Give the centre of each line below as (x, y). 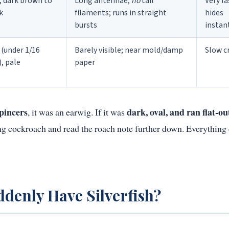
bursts (86, 25)
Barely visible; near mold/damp (129, 50)
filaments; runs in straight (121, 13)
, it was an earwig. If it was (77, 112)
